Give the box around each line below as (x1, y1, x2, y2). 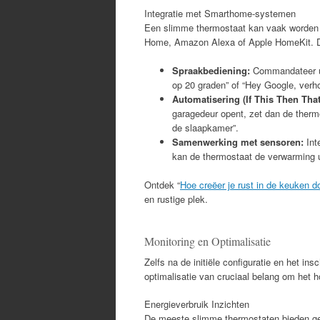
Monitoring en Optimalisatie (144, 233, 271, 249)
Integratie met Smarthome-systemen (144, 6, 296, 20)
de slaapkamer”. (172, 120, 239, 134)
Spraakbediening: (172, 63, 250, 77)
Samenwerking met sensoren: (172, 134, 304, 149)
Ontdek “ (144, 177, 180, 191)
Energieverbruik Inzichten (144, 297, 249, 311)
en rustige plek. (144, 191, 208, 206)
